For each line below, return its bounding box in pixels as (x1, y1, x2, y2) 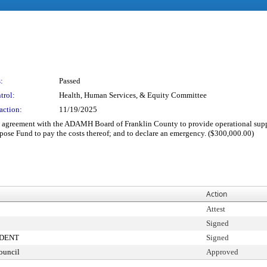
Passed (59, 76, 80, 85)
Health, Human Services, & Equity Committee (59, 91, 207, 100)
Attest (206, 204, 225, 213)
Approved (206, 247, 238, 256)
